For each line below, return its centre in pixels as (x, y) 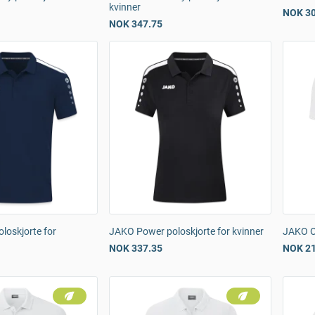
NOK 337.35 (136, 248)
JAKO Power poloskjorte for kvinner (186, 231)
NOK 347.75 (136, 24)
